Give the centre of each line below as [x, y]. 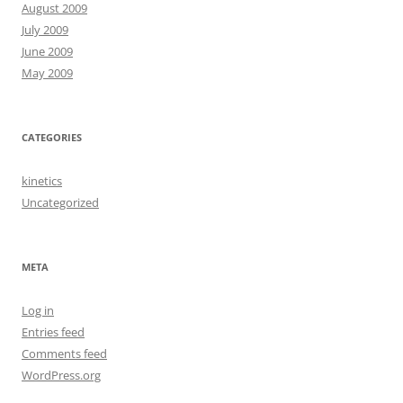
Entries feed [53, 331]
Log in [38, 310]
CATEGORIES [52, 137]
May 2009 [47, 72]
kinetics [42, 180]
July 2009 [45, 29]
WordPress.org [61, 375]
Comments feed [64, 353]
